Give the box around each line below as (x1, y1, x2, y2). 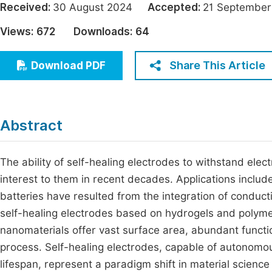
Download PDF (31, 59, 106, 72)
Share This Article (169, 59, 265, 72)
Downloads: (73, 25, 132, 38)
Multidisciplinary (18, 51, 96, 63)
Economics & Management (18, 6, 143, 18)
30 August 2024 (53, 1, 148, 13)
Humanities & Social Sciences (18, 29, 155, 40)
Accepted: (148, 1, 203, 13)
